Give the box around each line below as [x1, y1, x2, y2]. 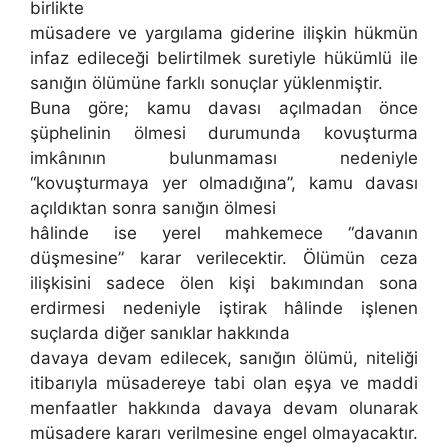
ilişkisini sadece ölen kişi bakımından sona [30, 273, 418, 294]
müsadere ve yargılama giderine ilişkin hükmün [30, 23, 418, 44]
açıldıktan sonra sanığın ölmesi [30, 198, 276, 219]
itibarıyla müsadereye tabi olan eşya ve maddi [30, 373, 418, 394]
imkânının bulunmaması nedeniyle [30, 148, 418, 169]
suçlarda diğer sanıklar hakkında [30, 323, 290, 344]
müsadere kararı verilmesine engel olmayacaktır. [30, 423, 418, 444]
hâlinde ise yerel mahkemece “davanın [30, 223, 418, 244]
